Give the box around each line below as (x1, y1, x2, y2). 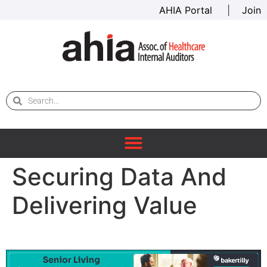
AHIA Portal (159, 4, 215, 16)
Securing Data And (12, 162, 226, 191)
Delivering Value (12, 191, 197, 220)
